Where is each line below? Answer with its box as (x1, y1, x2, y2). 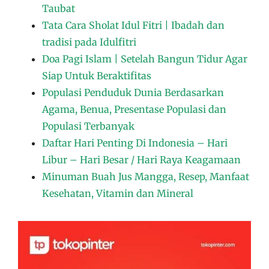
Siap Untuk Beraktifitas (42, 70, 151, 82)
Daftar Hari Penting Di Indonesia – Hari (42, 137, 228, 149)
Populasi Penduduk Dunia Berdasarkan (42, 86, 224, 98)
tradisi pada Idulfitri (42, 36, 136, 48)
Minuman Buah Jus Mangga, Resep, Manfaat (42, 171, 249, 183)
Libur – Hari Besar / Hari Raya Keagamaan (42, 154, 241, 166)
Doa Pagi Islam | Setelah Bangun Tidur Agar (42, 53, 247, 65)
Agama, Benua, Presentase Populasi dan (42, 103, 226, 115)
